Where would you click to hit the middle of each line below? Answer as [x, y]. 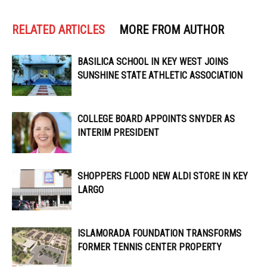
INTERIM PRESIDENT [118, 133]
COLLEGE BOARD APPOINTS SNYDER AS [156, 119]
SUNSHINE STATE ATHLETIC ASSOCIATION [160, 76]
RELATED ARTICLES [58, 30]
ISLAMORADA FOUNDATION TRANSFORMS [159, 234]
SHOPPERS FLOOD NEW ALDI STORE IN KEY [163, 176]
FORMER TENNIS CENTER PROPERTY [150, 247]
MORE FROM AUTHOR [172, 30]
